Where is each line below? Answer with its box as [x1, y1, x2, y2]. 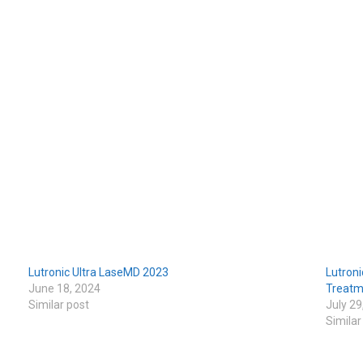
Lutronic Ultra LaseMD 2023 [28, 266, 169, 280]
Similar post [28, 298, 90, 312]
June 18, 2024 [28, 282, 101, 296]
